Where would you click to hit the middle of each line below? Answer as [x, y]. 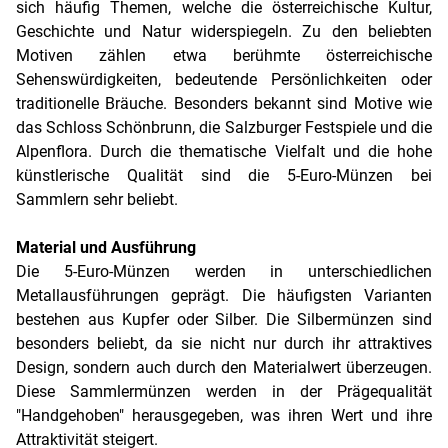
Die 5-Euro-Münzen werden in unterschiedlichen [224, 271]
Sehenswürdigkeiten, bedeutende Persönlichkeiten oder [224, 79]
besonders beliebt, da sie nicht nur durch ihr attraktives [224, 343]
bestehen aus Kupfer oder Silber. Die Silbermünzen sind [224, 319]
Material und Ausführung [106, 247]
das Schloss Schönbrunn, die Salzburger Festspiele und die [224, 127]
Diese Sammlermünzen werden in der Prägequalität [224, 391]
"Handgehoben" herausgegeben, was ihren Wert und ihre [224, 415]
